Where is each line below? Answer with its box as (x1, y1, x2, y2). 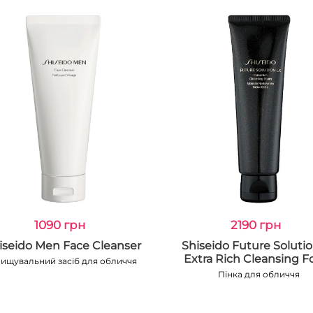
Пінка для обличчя (218, 269, 300, 279)
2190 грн (230, 218, 281, 232)
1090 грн (34, 218, 85, 232)
